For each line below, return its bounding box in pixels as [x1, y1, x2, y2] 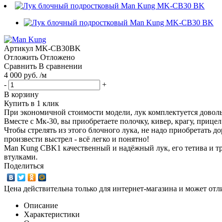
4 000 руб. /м [4, 70, 47, 79]
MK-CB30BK [35, 44, 81, 53]
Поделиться [4, 161, 44, 170]
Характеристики [24, 210, 80, 219]
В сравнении [39, 61, 82, 70]
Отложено [40, 53, 75, 61]
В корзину [4, 90, 39, 99]
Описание [24, 201, 58, 210]
